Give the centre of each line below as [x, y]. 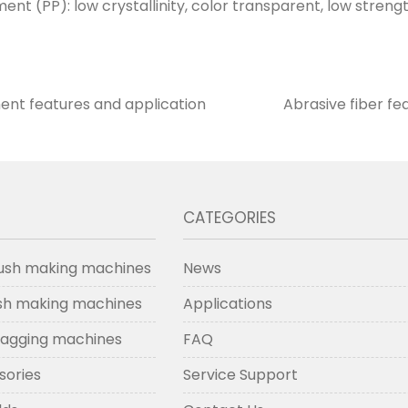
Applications [228, 304]
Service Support [241, 375]
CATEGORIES [230, 218]
